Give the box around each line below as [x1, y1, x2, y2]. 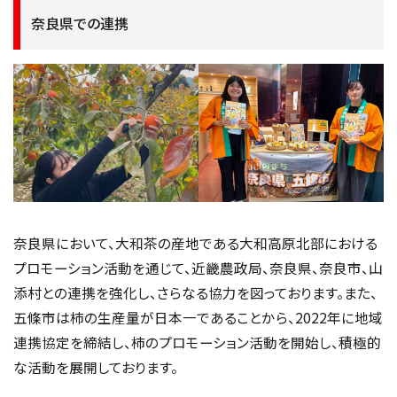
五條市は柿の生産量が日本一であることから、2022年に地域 [13, 307, 383, 327]
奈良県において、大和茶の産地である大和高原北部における [13, 232, 378, 253]
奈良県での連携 [31, 12, 128, 35]
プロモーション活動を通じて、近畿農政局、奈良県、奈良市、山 [13, 257, 383, 277]
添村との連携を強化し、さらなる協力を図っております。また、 [13, 282, 378, 302]
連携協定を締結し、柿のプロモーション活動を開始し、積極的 [13, 331, 381, 352]
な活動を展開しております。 [13, 356, 178, 377]
